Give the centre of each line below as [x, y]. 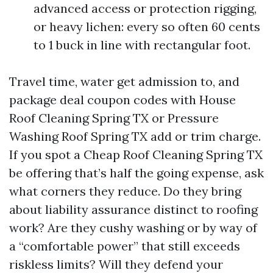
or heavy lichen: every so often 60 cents [147, 27]
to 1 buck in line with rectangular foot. [142, 45]
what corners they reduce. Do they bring [125, 191]
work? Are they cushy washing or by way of [133, 228]
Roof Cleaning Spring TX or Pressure [114, 118]
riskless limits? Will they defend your [116, 264]
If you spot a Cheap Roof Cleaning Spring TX [136, 154]
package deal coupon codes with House [122, 100]
